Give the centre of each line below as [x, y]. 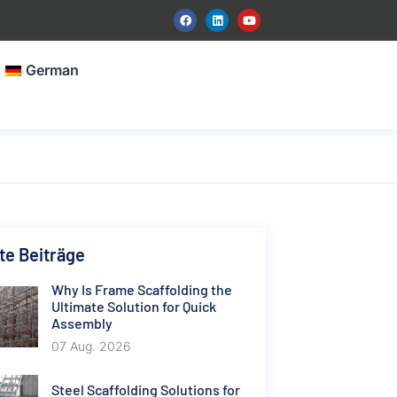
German [53, 70]
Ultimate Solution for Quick [133, 306]
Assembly [82, 323]
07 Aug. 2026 [90, 346]
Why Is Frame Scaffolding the [141, 289]
